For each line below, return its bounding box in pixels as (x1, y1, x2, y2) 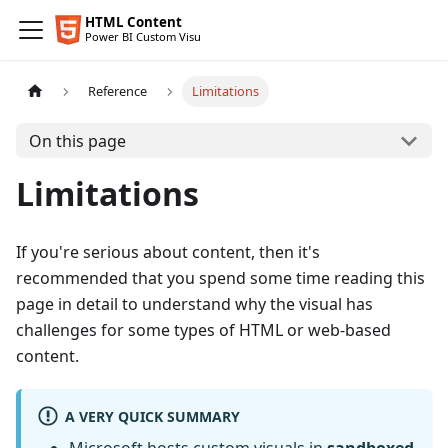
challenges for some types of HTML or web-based (16, 319, 391, 341)
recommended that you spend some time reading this (16, 267, 425, 289)
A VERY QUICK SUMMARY (64, 406, 240, 426)
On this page (28, 129, 126, 152)
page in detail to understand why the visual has (16, 293, 373, 315)
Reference (88, 82, 148, 101)
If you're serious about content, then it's (16, 241, 320, 263)
